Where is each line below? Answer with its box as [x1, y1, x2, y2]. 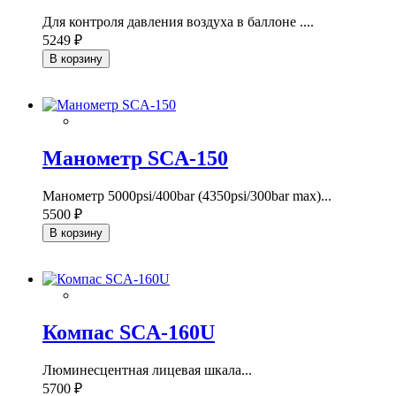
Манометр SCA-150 [42, 146, 228, 170]
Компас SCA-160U [42, 320, 215, 344]
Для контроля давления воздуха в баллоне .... [42, 13, 314, 29]
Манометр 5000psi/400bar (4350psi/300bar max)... [42, 187, 331, 203]
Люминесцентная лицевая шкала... [42, 362, 252, 377]
